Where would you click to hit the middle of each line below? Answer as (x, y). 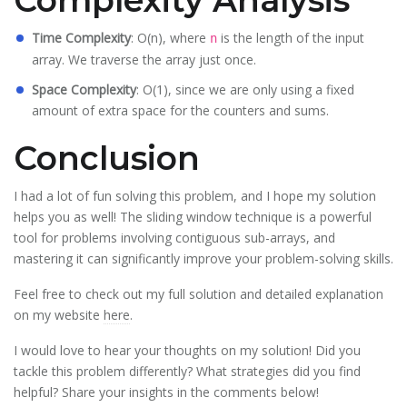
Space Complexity (84, 90)
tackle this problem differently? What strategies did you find (187, 372)
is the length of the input (291, 38)
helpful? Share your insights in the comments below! (166, 392)
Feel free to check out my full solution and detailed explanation (199, 294)
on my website (59, 315)
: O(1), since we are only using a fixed (245, 90)
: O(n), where (170, 38)
